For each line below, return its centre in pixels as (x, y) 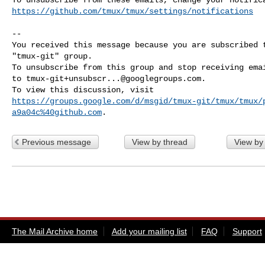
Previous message (56, 142)
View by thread (159, 142)
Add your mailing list (149, 231)
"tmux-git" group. (52, 56)
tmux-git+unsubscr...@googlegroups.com (114, 78)
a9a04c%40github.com (57, 112)
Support (247, 231)
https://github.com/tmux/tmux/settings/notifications (132, 11)
